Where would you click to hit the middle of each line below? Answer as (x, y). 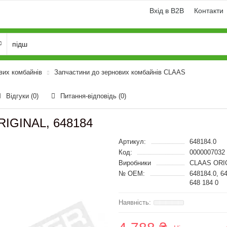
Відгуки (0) (22, 96)
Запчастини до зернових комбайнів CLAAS (120, 72)
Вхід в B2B (167, 11)
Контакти (209, 11)
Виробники (135, 163)
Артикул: (132, 142)
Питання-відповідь (89, 96)
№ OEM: (132, 174)
